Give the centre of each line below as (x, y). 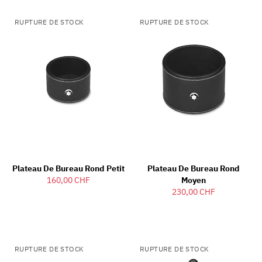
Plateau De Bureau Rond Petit (68, 169)
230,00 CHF (194, 192)
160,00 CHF (68, 180)
